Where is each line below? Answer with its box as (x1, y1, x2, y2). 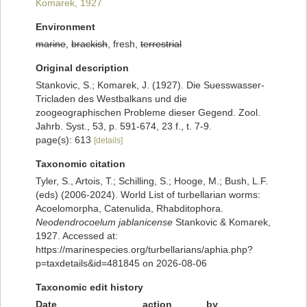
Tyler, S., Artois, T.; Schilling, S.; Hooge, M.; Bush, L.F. (36, 175, 268, 187)
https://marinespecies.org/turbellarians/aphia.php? (36, 244, 253, 256)
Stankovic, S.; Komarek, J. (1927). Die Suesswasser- (36, 79, 265, 91)
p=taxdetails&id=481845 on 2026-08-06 (36, 258, 207, 269)
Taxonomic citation (36, 158, 125, 170)
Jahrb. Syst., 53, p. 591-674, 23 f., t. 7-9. (36, 121, 212, 132)
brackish (71, 38, 108, 50)
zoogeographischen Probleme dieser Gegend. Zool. (36, 107, 260, 119)
